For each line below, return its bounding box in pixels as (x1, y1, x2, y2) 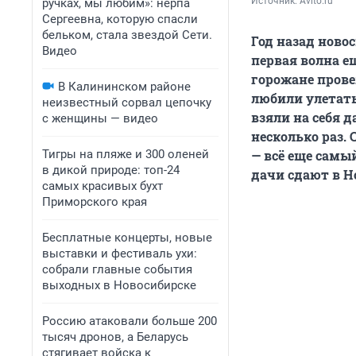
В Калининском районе (58, 79, 191, 94)
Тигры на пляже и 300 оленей (42, 147, 209, 161)
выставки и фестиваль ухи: (42, 246, 197, 261)
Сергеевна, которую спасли (42, 12, 198, 26)
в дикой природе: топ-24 (42, 163, 180, 177)
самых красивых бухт (42, 179, 163, 193)
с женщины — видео (42, 111, 158, 126)
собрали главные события (42, 262, 192, 277)
